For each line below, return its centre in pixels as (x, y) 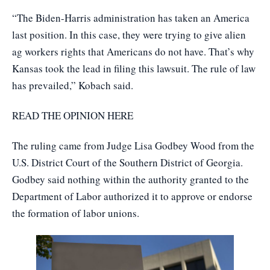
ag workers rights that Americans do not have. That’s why (133, 51)
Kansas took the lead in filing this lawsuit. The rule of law (134, 68)
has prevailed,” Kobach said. (73, 85)
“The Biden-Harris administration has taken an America (131, 17)
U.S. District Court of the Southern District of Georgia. (127, 162)
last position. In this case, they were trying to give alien (129, 34)
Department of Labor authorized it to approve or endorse (132, 196)
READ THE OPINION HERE (73, 115)
